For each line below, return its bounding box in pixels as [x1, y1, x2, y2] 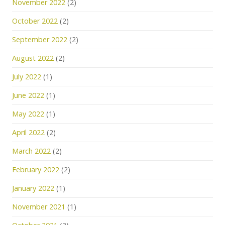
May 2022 [12, 109, 44, 119]
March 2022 [12, 146, 51, 156]
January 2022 [12, 183, 54, 193]
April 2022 [12, 128, 45, 137]
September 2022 [12, 35, 67, 44]
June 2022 [12, 90, 44, 100]
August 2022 [12, 53, 54, 63]
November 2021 [12, 202, 65, 211]
